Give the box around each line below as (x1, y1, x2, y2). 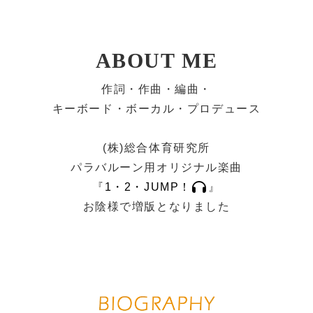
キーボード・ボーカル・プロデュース (52, 103, 261, 115)
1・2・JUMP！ (104, 181, 191, 194)
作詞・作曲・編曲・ (101, 83, 212, 96)
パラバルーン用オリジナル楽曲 (71, 161, 242, 174)
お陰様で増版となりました (82, 201, 231, 213)
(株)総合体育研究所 (103, 142, 210, 154)
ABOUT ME (95, 49, 218, 73)
